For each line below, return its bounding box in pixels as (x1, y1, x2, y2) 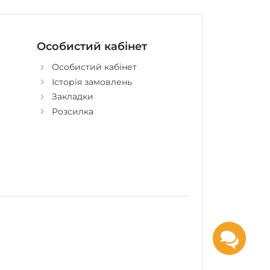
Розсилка (51, 105, 93, 117)
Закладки (51, 91, 93, 102)
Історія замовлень (51, 76, 132, 87)
